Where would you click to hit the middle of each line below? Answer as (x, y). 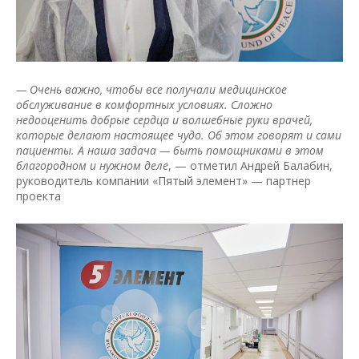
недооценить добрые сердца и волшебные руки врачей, (164, 120)
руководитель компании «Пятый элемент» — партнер (163, 181)
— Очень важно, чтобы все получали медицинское (151, 90)
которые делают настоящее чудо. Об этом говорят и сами (179, 135)
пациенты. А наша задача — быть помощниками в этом (170, 151)
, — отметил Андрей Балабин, (250, 166)
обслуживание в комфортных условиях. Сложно (144, 105)
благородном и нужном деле (92, 166)
